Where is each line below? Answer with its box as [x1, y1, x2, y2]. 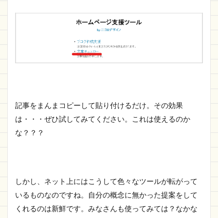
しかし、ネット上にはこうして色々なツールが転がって [15, 176, 198, 185]
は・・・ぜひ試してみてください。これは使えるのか [15, 114, 190, 123]
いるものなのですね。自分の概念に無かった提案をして [15, 190, 198, 199]
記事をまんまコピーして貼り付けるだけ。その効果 [15, 100, 183, 109]
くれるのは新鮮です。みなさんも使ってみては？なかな [15, 203, 198, 213]
